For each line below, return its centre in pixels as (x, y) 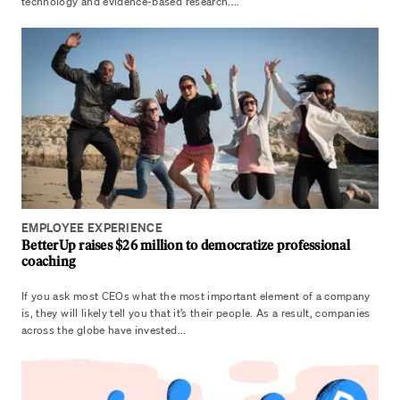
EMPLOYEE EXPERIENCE (92, 228)
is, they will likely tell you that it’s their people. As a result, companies (196, 313)
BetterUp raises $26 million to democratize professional (186, 246)
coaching (48, 262)
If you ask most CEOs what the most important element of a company (196, 296)
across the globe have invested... (104, 330)
